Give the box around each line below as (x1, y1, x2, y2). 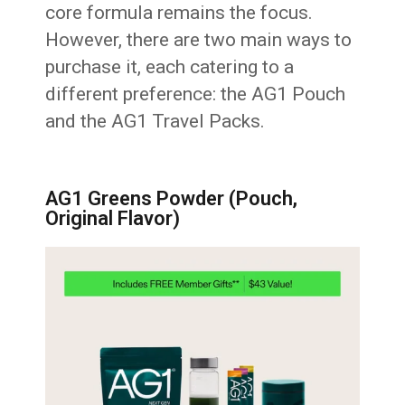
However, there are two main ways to (45, 29, 353, 52)
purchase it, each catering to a (45, 56, 295, 79)
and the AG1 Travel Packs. (45, 110, 266, 133)
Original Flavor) (45, 207, 181, 231)
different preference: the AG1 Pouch (45, 83, 346, 106)
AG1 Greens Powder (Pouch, (45, 187, 298, 211)
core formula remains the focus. (45, 2, 314, 24)
